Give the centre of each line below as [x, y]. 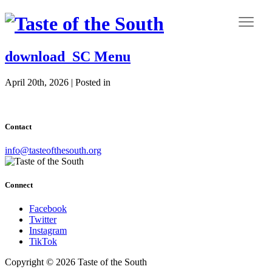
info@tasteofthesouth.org [53, 151]
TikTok [43, 242]
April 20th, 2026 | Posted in [58, 82]
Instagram [48, 231]
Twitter [43, 220]
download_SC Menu [68, 56]
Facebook [48, 209]
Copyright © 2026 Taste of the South [76, 262]
